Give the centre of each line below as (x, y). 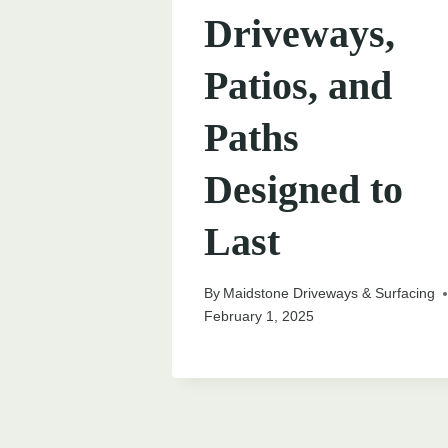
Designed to (303, 190)
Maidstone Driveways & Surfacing (329, 293)
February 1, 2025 (259, 316)
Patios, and (298, 86)
